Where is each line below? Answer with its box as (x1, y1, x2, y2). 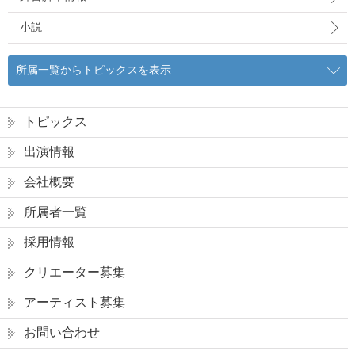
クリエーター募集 (24, 265, 125, 279)
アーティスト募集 (24, 296, 125, 309)
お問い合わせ (24, 326, 100, 339)
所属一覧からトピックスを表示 (16, 63, 171, 76)
